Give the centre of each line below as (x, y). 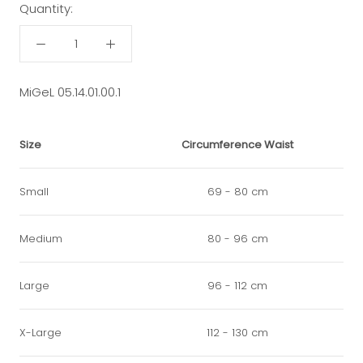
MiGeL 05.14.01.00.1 (70, 92)
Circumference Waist (237, 144)
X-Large (41, 332)
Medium (41, 238)
